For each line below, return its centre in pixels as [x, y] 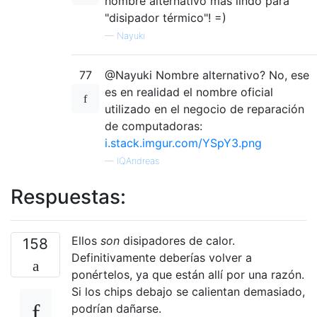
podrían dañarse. [116, 309]
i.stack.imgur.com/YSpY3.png [183, 143]
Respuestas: [68, 197]
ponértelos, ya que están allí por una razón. [188, 275]
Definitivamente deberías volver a [162, 258]
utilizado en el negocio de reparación [204, 109]
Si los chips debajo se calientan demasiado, [188, 292]
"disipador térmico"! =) [166, 18]
